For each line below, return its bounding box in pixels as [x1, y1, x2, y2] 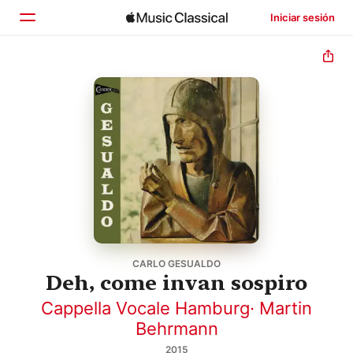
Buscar [49, 136, 92, 152]
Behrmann [135, 318, 218, 339]
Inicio [49, 70, 81, 86]
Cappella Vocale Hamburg [41, 297, 250, 318]
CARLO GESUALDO [132, 257, 221, 269]
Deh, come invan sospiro [46, 269, 307, 295]
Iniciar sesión [269, 11, 335, 24]
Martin [259, 297, 312, 318]
